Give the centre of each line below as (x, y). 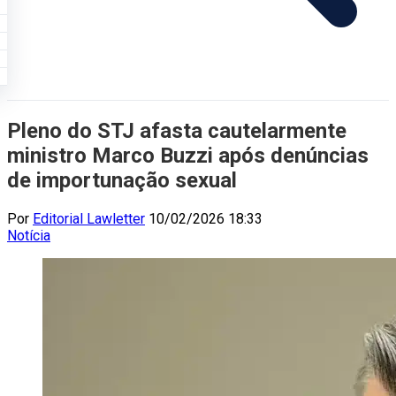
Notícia (29, 235)
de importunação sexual (122, 180)
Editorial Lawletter (89, 218)
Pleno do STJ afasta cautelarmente (177, 130)
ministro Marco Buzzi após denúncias (188, 155)
